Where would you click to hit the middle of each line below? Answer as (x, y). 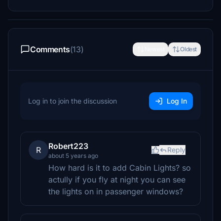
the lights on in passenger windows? (116, 191)
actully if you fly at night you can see (117, 180)
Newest (154, 49)
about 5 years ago (73, 156)
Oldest (188, 49)
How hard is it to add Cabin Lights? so (120, 168)
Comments (50, 49)
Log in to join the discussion (73, 101)
